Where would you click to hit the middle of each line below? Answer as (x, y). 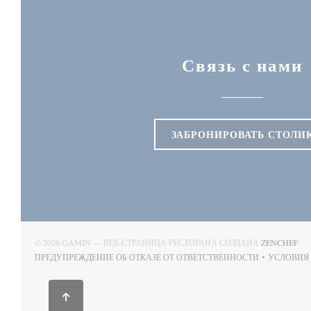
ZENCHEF (280, 242)
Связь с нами (242, 65)
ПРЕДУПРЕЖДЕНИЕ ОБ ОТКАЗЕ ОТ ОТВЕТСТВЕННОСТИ (147, 257)
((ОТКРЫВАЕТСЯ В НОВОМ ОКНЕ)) (219, 263)
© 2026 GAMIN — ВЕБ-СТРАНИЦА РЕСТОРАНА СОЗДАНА (148, 242)
